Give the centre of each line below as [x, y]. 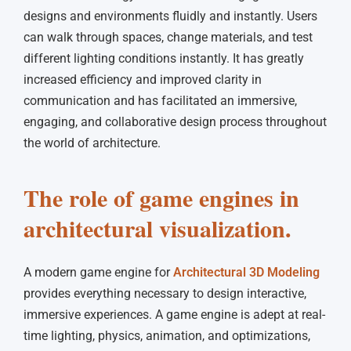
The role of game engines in [161, 198]
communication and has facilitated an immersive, [160, 100]
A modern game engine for [98, 272]
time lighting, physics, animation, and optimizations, [167, 335]
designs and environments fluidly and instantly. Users [170, 16]
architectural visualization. [157, 228]
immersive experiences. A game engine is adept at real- [174, 314]
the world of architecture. [92, 143]
